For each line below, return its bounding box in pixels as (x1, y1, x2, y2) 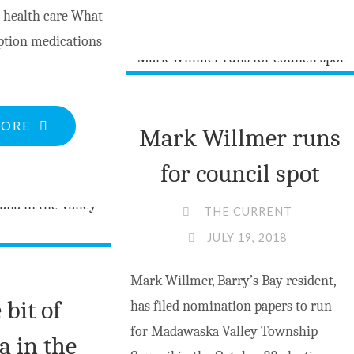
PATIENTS (30, 167, 100, 183)
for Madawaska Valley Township (130, 323, 318, 341)
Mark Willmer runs (138, 123, 341, 153)
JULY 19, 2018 (207, 230, 288, 244)
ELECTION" (273, 96, 351, 111)
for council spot (160, 159, 319, 189)
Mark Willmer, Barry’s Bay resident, (130, 273, 336, 290)
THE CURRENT (203, 204, 292, 218)
